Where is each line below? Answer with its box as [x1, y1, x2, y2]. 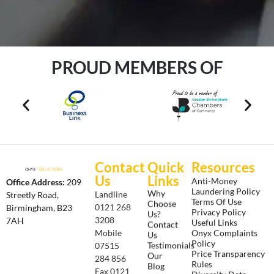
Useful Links [191, 216, 238, 227]
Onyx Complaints [191, 226, 258, 237]
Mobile [94, 228, 122, 239]
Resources [191, 159, 256, 176]
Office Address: [6, 177, 67, 188]
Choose [147, 198, 176, 209]
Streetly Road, [6, 190, 59, 201]
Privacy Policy [191, 206, 246, 217]
